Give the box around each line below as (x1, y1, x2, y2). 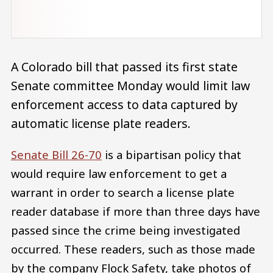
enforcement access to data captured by (11, 96, 238, 113)
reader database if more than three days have (11, 204, 260, 219)
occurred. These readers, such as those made (11, 241, 255, 257)
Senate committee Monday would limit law (11, 77, 250, 94)
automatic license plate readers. (11, 115, 191, 132)
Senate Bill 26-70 (11, 147, 102, 163)
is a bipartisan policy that (102, 147, 241, 163)
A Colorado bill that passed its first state (11, 58, 238, 75)
